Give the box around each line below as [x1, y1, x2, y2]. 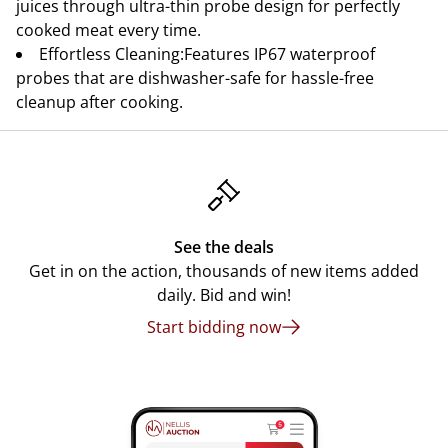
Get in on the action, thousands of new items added [29, 260, 419, 282]
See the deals [174, 236, 274, 258]
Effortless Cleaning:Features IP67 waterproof [39, 43, 375, 65]
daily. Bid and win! [157, 284, 291, 306]
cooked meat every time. [16, 19, 201, 41]
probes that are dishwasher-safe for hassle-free [16, 67, 374, 89]
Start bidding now [147, 316, 281, 338]
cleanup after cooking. [16, 91, 183, 113]
